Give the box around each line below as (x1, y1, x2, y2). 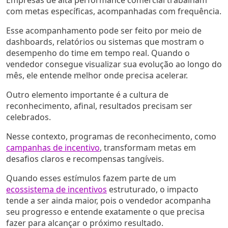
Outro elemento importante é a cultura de (6, 89, 168, 100)
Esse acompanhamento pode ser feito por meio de (6, 24, 202, 36)
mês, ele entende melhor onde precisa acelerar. (6, 69, 188, 81)
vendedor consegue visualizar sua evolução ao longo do (6, 58, 222, 70)
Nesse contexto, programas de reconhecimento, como (6, 130, 216, 142)
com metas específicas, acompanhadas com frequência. (6, 5, 221, 17)
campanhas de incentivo (6, 141, 100, 153)
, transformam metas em (100, 141, 196, 153)
